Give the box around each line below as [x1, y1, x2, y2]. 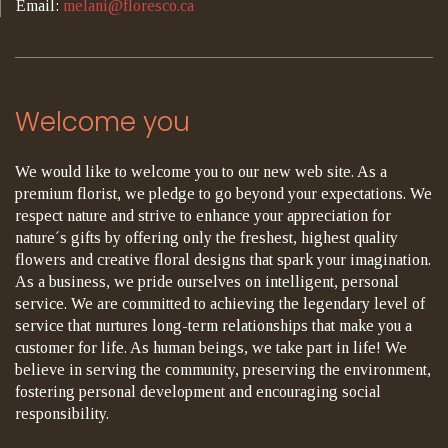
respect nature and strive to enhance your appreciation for [15, 206, 391, 224]
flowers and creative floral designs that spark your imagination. [15, 250, 431, 268]
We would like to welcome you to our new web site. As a [15, 162, 387, 180]
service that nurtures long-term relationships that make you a [15, 316, 412, 334]
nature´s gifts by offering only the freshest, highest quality [15, 228, 398, 246]
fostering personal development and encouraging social [15, 382, 381, 400]
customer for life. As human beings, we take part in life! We [15, 338, 407, 356]
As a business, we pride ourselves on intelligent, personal [15, 272, 399, 290]
